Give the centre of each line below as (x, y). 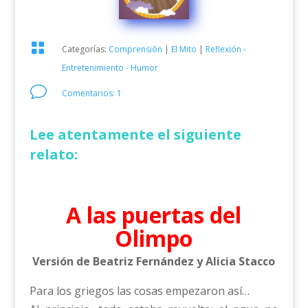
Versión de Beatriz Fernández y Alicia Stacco (154, 262)
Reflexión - (225, 49)
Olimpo (154, 239)
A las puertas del (154, 215)
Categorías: (85, 49)
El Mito (184, 49)
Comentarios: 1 (91, 93)
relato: (53, 155)
